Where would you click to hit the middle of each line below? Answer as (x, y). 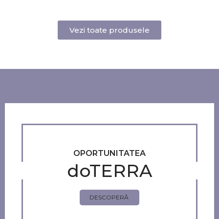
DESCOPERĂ (109, 197)
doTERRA (109, 171)
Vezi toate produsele (109, 30)
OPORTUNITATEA (109, 153)
